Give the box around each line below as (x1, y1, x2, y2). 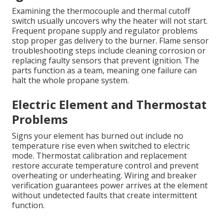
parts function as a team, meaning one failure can (12, 65, 197, 76)
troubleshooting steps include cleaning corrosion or (12, 45, 206, 56)
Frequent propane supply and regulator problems (12, 25, 198, 37)
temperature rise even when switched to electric (12, 140, 190, 152)
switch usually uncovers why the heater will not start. (12, 15, 208, 27)
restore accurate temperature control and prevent (12, 160, 199, 171)
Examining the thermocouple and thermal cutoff (12, 5, 190, 17)
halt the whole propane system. (12, 75, 129, 86)
